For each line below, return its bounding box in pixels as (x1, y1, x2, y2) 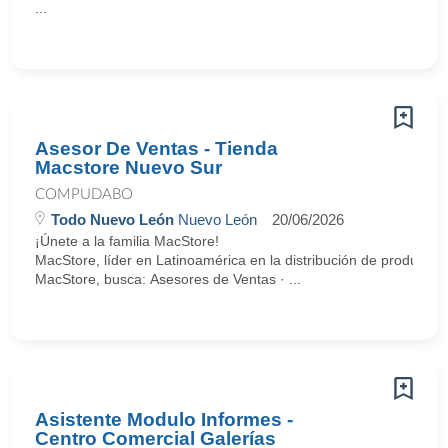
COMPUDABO (35, 187, 133, 202)
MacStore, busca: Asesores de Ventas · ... (35, 271, 301, 287)
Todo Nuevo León (51, 211, 174, 228)
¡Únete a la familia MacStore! (35, 233, 223, 249)
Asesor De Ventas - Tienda (35, 138, 278, 159)
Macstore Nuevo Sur (35, 157, 222, 178)
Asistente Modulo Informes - (35, 409, 293, 430)
